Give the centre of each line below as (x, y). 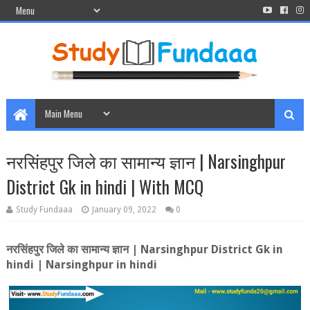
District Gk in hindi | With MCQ (104, 186)
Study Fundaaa (44, 210)
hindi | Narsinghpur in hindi (81, 265)
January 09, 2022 (124, 210)
